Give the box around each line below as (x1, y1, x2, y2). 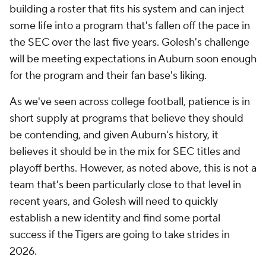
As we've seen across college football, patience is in (9, 95, 250, 109)
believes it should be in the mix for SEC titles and (9, 145, 240, 159)
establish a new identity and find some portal (9, 211, 220, 225)
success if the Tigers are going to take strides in (9, 228, 230, 242)
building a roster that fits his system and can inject (9, 2, 245, 16)
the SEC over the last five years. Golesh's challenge (9, 36, 249, 49)
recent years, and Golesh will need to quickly (9, 195, 218, 208)
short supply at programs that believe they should (9, 112, 243, 125)
